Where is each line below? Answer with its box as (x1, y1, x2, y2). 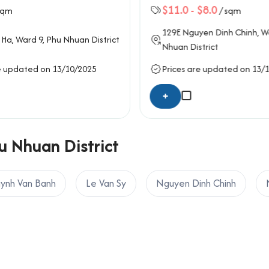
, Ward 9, (11, 32, 46, 46)
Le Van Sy (86, 175, 126, 190)
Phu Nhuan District (46, 32, 119, 46)
